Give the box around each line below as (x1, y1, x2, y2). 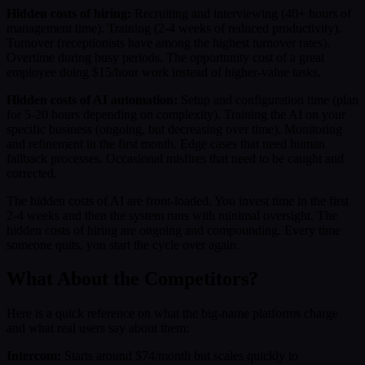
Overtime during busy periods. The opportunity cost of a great (7, 50, 324, 64)
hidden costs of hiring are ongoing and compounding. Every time (7, 222, 341, 237)
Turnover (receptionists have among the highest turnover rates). (7, 35, 330, 50)
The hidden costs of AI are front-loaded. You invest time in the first (7, 193, 349, 208)
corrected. (7, 165, 57, 180)
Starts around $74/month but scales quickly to (61, 349, 298, 363)
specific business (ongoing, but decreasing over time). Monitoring (7, 121, 342, 136)
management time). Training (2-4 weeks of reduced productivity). (7, 20, 341, 35)
